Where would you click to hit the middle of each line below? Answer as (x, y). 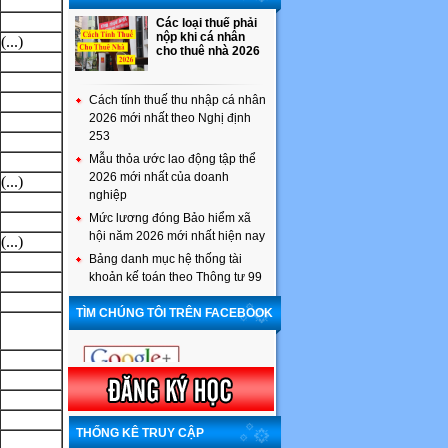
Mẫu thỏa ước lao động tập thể (172, 159)
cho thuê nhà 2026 (208, 51)
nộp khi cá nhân (200, 37)
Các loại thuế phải (206, 23)
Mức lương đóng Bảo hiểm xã (170, 218)
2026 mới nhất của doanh (159, 177)
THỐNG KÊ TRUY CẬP (140, 433)
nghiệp (108, 195)
